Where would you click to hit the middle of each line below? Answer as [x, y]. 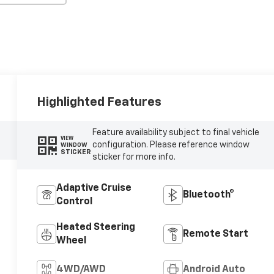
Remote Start [215, 235]
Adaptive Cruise [94, 189]
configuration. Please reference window [171, 145]
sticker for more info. [134, 157]
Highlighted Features [99, 102]
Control [75, 202]
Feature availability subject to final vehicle [176, 133]
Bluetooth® [208, 195]
